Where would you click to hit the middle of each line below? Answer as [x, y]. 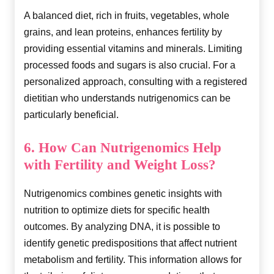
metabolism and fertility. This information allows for [133, 259]
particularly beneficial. [71, 114]
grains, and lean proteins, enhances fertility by [123, 32]
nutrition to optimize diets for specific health [117, 210]
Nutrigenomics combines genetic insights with [123, 193]
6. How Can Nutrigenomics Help [123, 147]
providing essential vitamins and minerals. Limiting [133, 48]
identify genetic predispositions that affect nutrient [130, 243]
